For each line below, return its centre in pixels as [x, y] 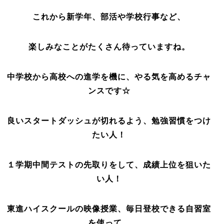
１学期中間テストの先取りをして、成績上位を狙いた [109, 165]
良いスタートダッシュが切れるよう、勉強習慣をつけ [109, 121]
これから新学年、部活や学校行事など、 [109, 17]
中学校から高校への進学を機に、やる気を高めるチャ [109, 77]
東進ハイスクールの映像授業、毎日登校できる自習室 [109, 209]
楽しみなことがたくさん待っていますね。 [109, 47]
